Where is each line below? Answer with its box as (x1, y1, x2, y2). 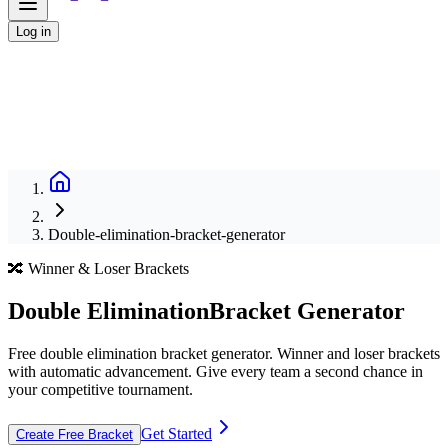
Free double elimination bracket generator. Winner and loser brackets (8, 344, 440, 362)
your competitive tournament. (8, 380, 193, 398)
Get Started (141, 424, 212, 442)
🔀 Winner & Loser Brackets (8, 260, 189, 277)
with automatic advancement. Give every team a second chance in (8, 362, 423, 380)
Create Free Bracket (16, 426, 133, 442)
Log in (16, 24, 51, 39)
